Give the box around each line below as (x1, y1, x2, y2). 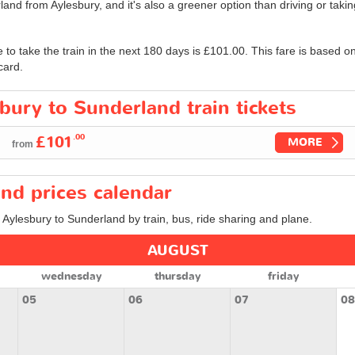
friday (268, 268, 300, 284)
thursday (154, 268, 200, 284)
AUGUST (147, 240, 208, 261)
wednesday (41, 268, 102, 284)
